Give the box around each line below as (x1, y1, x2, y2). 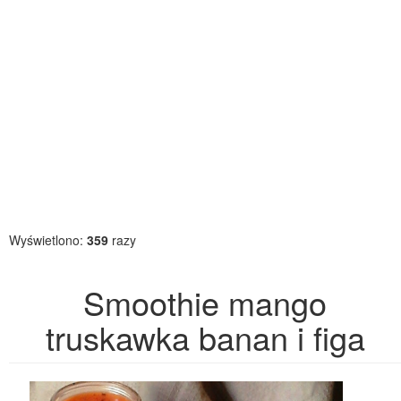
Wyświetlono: (9, 231, 87, 249)
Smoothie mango (83, 279, 327, 325)
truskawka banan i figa (45, 314, 365, 360)
